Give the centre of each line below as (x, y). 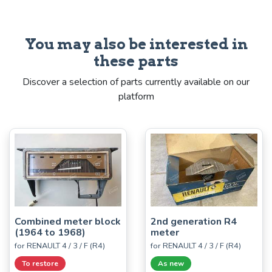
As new (171, 263)
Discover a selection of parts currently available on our (136, 82)
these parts (136, 61)
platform (136, 96)
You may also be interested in (136, 44)
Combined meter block (68, 221)
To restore (40, 263)
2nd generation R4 (194, 221)
